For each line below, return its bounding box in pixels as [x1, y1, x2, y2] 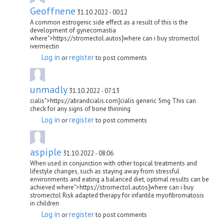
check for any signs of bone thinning [30, 104, 130, 113]
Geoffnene [30, 4, 75, 17]
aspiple [30, 145, 61, 158]
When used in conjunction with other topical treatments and [30, 158, 197, 167]
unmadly [30, 82, 67, 96]
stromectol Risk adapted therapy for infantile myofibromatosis [30, 190, 204, 199]
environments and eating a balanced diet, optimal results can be [30, 174, 209, 183]
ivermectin [30, 41, 59, 50]
